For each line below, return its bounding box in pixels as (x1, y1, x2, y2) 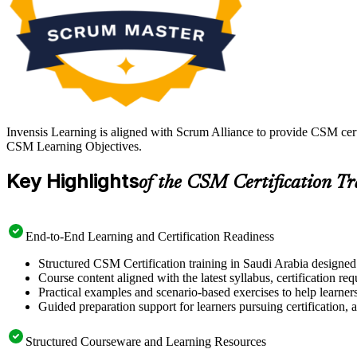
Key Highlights (6, 170, 139, 193)
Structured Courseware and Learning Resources (25, 334, 266, 348)
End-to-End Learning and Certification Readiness (25, 229, 274, 243)
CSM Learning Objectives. (6, 139, 142, 154)
